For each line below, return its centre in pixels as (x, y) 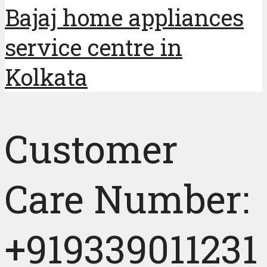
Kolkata (46, 77)
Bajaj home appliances (124, 18)
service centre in (94, 47)
